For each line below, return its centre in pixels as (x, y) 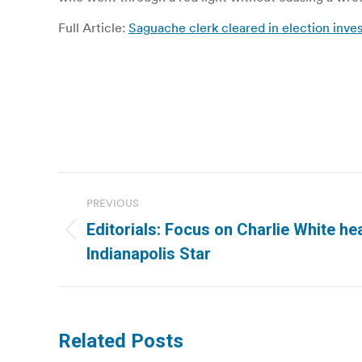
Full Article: (93, 27)
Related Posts (121, 341)
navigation (123, 225)
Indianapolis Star (149, 254)
